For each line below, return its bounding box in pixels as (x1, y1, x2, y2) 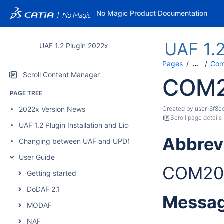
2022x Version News (19, 105, 85, 113)
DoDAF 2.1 (27, 185, 60, 193)
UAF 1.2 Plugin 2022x (39, 41, 108, 50)
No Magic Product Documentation (96, 9, 207, 17)
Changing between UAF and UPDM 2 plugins (19, 137, 165, 145)
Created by (162, 105, 195, 112)
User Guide (19, 153, 55, 161)
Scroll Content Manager (23, 70, 100, 79)
